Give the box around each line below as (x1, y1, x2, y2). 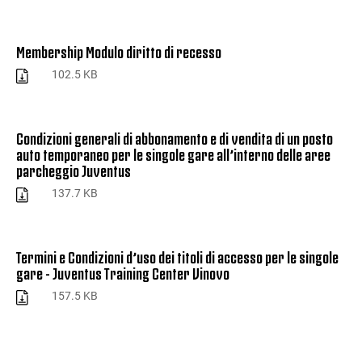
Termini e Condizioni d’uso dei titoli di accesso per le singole (16, 246, 339, 266)
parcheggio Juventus (16, 159, 131, 179)
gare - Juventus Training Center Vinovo (16, 262, 229, 282)
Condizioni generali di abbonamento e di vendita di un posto (16, 127, 333, 147)
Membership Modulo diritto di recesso (16, 40, 221, 61)
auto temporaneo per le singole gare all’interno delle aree (16, 143, 330, 163)
